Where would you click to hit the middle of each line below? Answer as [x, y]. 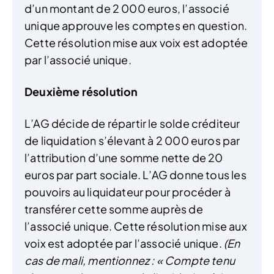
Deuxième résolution [81, 91]
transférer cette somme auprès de [114, 209]
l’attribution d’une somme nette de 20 [124, 157]
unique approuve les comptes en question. [136, 25]
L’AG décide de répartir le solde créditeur [132, 123]
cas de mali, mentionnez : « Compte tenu [130, 260]
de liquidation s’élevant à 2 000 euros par [132, 140]
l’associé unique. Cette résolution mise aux [136, 226]
